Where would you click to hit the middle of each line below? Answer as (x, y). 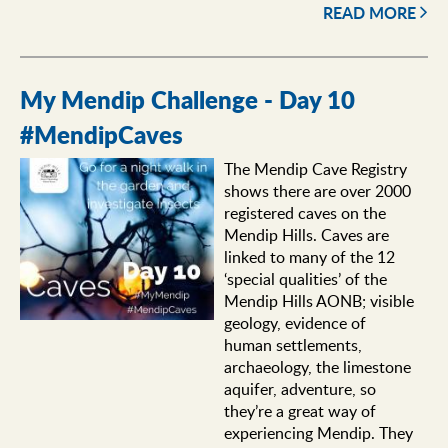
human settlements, (292, 345)
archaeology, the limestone (317, 367)
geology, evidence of (294, 323)
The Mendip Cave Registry (315, 169)
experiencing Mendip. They (318, 433)
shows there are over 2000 (317, 191)
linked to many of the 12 (309, 257)
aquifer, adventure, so (299, 389)
